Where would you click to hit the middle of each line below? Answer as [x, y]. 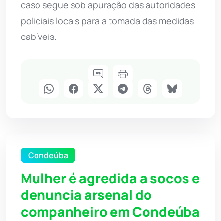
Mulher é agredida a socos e [110, 178]
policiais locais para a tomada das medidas [107, 21]
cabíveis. [39, 37]
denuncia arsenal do [86, 195]
